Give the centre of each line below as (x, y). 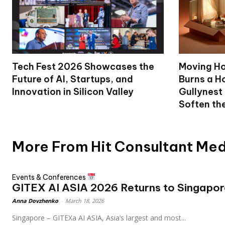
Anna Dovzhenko (35, 201)
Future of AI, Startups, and (73, 79)
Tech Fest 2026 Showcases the (83, 66)
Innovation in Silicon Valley (73, 91)
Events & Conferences (50, 177)
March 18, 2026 (85, 201)
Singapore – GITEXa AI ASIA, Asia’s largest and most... (99, 218)
